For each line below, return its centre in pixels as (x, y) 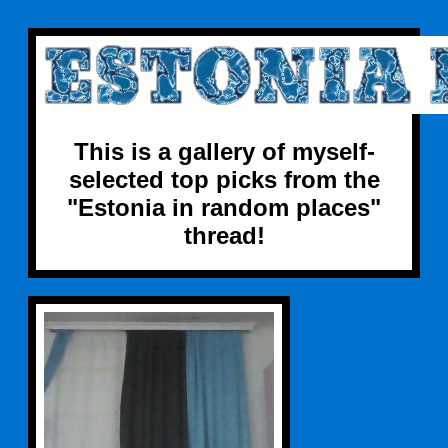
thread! (224, 235)
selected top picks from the (224, 179)
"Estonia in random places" (224, 207)
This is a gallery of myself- (224, 151)
